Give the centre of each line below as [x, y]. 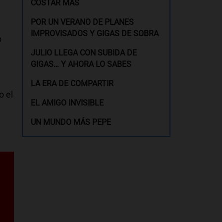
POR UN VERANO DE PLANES [83, 22]
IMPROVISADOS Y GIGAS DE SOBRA [95, 33]
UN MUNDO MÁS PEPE [71, 122]
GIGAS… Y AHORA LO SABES [81, 64]
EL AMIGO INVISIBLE [67, 103]
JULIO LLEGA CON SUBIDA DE [84, 53]
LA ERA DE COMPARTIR [72, 83]
